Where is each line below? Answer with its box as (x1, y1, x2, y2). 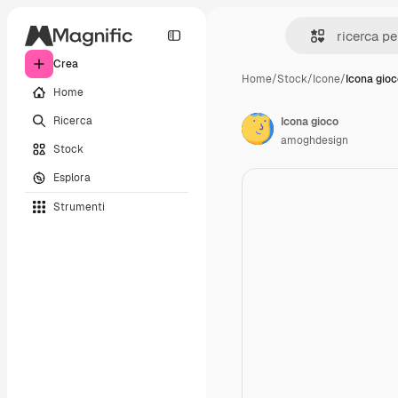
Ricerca (53, 113, 92, 128)
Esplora (53, 170, 91, 185)
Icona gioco (281, 115, 338, 129)
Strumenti (53, 199, 105, 214)
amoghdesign (281, 133, 348, 147)
